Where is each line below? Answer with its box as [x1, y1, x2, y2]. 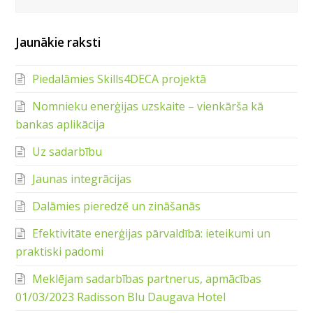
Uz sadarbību [32, 144, 105, 160]
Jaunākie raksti [15, 34, 101, 51]
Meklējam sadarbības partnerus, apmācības [32, 271, 262, 287]
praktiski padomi [15, 244, 104, 260]
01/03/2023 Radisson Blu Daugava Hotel [15, 289, 226, 305]
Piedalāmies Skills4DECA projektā [32, 71, 207, 87]
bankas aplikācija [15, 117, 105, 133]
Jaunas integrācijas [32, 171, 132, 187]
